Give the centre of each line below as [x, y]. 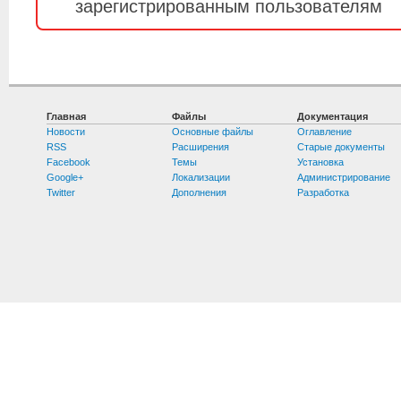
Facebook [69, 162]
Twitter [61, 193]
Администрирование [344, 178]
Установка [321, 162]
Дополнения [200, 193]
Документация [333, 117]
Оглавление [325, 132]
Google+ [65, 178]
